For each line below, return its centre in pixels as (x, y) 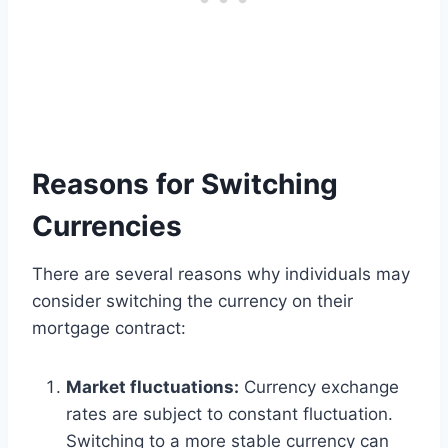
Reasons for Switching (185, 183)
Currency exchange (319, 386)
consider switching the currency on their (192, 300)
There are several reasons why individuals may (221, 273)
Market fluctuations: (152, 386)
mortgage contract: (109, 327)
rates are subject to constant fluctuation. (229, 413)
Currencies (107, 225)
